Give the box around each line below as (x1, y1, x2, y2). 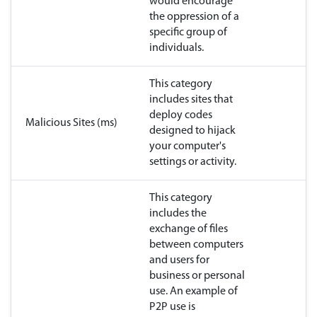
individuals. (149, 42, 204, 54)
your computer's (149, 141, 226, 153)
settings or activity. (149, 156, 236, 168)
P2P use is (149, 301, 195, 313)
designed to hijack (149, 125, 236, 137)
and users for (149, 255, 209, 267)
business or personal (149, 270, 245, 282)
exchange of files (149, 224, 228, 236)
